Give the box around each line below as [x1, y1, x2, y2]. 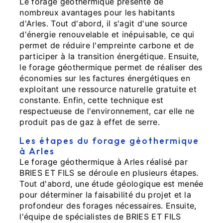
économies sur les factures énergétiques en [19, 73, 190, 83]
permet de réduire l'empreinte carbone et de [19, 40, 194, 50]
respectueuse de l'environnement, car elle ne [19, 106, 195, 116]
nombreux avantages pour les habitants [19, 7, 175, 17]
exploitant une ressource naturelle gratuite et [19, 84, 197, 94]
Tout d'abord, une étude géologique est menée [19, 178, 204, 189]
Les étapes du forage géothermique [19, 134, 200, 146]
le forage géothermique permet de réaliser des [19, 62, 203, 72]
